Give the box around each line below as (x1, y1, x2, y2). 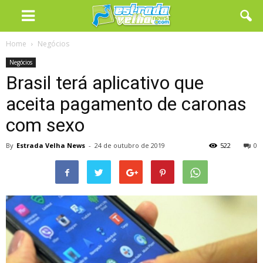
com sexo (6, 114, 85, 136)
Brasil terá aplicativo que (6, 72, 204, 94)
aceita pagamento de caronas (6, 93, 247, 115)
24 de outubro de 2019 (95, 141, 165, 150)
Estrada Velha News (16, 141, 85, 150)
